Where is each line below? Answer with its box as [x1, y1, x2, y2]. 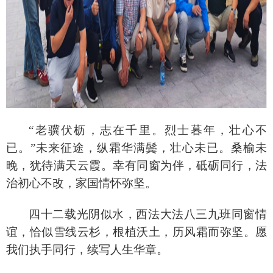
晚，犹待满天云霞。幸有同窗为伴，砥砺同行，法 [6, 158, 267, 172]
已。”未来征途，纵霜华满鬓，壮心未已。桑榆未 [6, 141, 267, 154]
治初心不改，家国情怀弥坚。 [6, 176, 157, 190]
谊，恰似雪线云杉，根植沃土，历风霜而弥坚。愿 [6, 225, 267, 238]
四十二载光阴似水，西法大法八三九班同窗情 [29, 207, 267, 221]
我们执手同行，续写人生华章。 [6, 243, 168, 256]
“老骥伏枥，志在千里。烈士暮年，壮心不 [29, 123, 267, 136]
